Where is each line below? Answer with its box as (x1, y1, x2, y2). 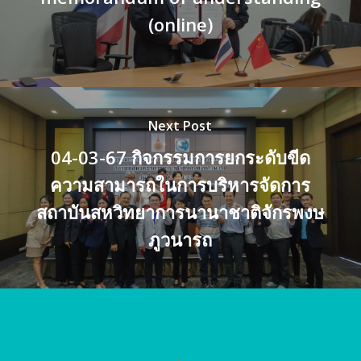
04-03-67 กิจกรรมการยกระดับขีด (50, 145, 310, 170)
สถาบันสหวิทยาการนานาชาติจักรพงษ (35, 200, 325, 225)
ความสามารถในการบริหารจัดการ (50, 172, 311, 197)
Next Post (148, 117, 213, 135)
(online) (147, 12, 213, 37)
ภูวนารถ (148, 227, 213, 252)
